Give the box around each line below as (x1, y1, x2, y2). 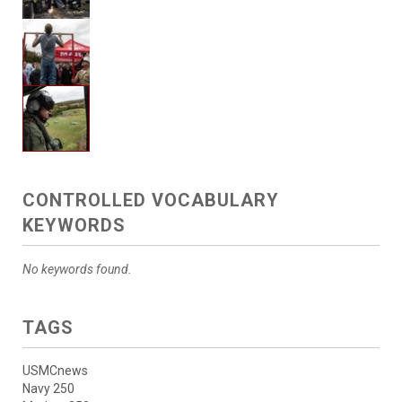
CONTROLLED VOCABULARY (22, 189, 279, 212)
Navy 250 (22, 381, 74, 397)
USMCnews (22, 363, 88, 379)
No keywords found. (22, 262, 132, 277)
